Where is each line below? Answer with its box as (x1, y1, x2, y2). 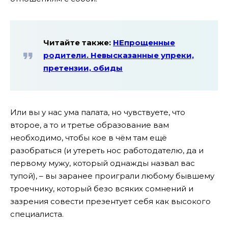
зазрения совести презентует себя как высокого (10, 196, 211, 206)
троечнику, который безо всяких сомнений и (10, 183, 193, 193)
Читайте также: (43, 38, 113, 48)
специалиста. (10, 209, 64, 219)
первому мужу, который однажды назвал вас (10, 158, 195, 168)
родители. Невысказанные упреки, (43, 50, 194, 61)
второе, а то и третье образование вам (10, 120, 169, 130)
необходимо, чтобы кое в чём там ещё (10, 132, 167, 142)
